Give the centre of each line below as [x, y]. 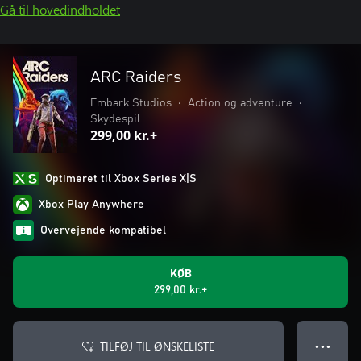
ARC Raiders [136, 77]
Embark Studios [131, 103]
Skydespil [115, 119]
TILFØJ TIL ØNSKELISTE [157, 346]
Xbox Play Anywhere [91, 205]
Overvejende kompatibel [103, 230]
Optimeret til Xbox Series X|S [121, 179]
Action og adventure [240, 103]
